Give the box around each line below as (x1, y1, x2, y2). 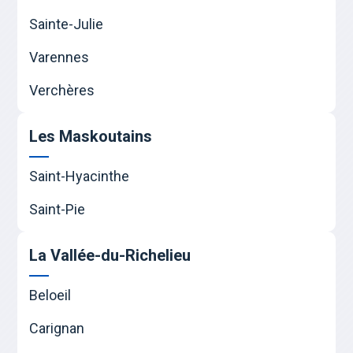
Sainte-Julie (29, 16, 104, 33)
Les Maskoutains (29, 127, 153, 147)
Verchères (29, 82, 95, 99)
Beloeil (29, 287, 72, 304)
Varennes (29, 49, 90, 66)
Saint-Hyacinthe (29, 168, 130, 185)
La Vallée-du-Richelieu (29, 246, 191, 266)
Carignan (29, 320, 85, 337)
